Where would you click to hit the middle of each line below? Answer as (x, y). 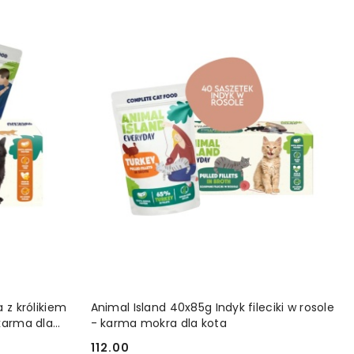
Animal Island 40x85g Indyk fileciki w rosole (212, 308)
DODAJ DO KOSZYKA (224, 300)
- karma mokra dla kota (158, 324)
